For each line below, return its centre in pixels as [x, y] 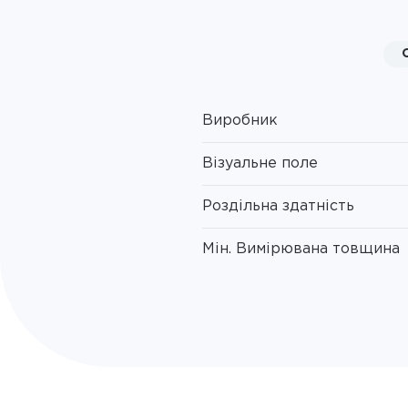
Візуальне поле [260, 163]
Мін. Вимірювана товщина [301, 249]
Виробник [240, 120]
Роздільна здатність [278, 206]
